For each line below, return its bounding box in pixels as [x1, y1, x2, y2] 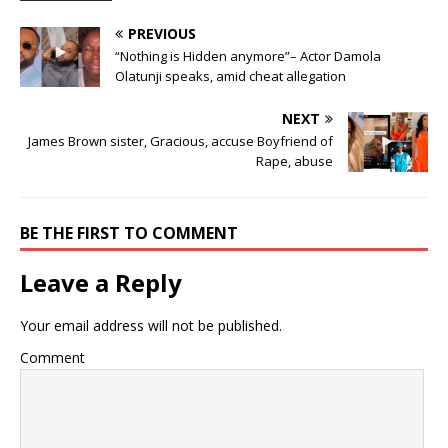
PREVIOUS [128, 24, 196, 44]
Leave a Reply [20, 266, 182, 300]
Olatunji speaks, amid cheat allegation [115, 67, 346, 86]
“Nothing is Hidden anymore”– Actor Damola [115, 47, 381, 66]
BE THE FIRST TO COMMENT [20, 222, 238, 245]
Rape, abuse [256, 152, 333, 171]
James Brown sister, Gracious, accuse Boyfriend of [28, 132, 333, 151]
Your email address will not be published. [20, 316, 282, 336]
